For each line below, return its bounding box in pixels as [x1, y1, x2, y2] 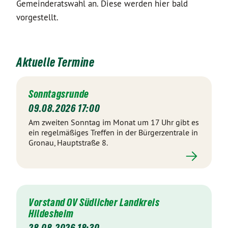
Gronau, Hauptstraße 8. [28, 137, 108, 148]
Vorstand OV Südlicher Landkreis [28, 196, 160, 209]
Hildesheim [28, 208, 74, 220]
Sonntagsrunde [28, 88, 89, 100]
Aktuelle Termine [16, 55, 95, 69]
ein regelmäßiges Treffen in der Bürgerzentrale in [28, 127, 198, 137]
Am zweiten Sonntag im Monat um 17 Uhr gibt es [28, 117, 199, 127]
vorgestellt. [16, 12, 59, 23]
